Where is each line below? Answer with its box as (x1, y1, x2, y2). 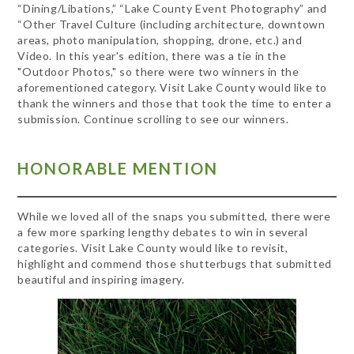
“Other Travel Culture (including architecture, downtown (17, 17, 326, 31)
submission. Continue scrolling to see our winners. (17, 112, 289, 126)
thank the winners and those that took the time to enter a (17, 96, 332, 110)
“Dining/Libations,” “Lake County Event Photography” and (17, 2, 327, 15)
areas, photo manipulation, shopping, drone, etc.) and (17, 33, 303, 47)
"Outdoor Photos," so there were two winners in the (17, 65, 299, 78)
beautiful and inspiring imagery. (17, 272, 185, 286)
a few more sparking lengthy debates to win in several (17, 224, 308, 239)
